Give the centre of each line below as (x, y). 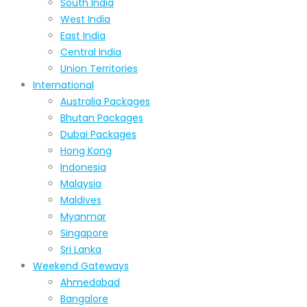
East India (83, 35)
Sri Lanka (81, 249)
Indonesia (83, 167)
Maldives (81, 200)
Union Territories (99, 68)
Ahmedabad (90, 282)
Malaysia (81, 183)
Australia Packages (105, 101)
